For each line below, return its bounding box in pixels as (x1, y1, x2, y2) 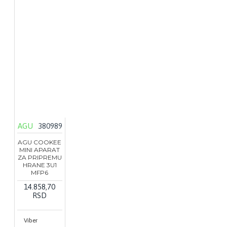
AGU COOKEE (18, 138, 62, 146)
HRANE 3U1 (22, 161, 57, 169)
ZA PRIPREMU (17, 154, 62, 162)
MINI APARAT (19, 146, 60, 154)
